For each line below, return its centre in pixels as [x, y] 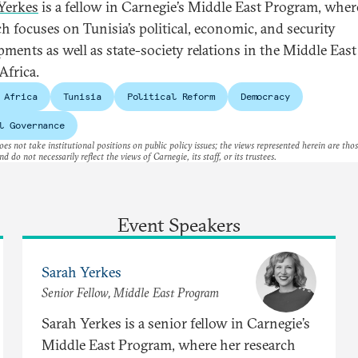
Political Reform [171, 96]
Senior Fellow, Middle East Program [130, 293]
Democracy [265, 96]
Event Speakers [179, 224]
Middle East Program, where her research [169, 344]
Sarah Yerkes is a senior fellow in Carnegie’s [176, 323]
